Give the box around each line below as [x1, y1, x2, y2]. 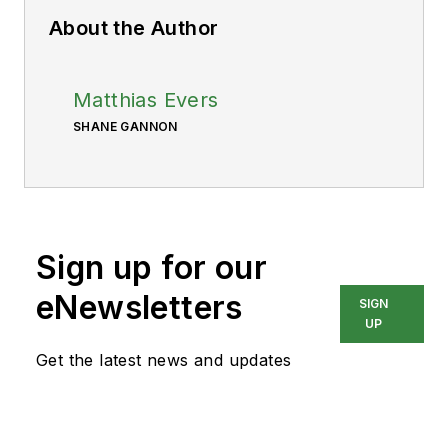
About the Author [49, 16, 219, 41]
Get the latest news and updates [36, 350, 292, 371]
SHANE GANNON [73, 119, 178, 135]
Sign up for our [36, 248, 267, 288]
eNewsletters [36, 288, 243, 328]
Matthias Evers [73, 88, 219, 113]
